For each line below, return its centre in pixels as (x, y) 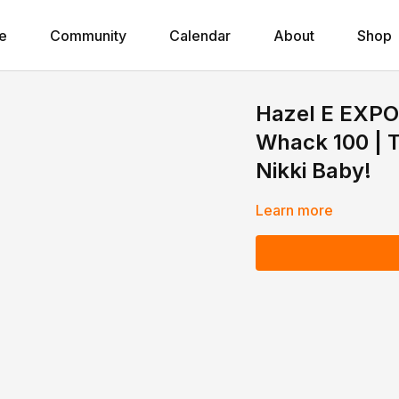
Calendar (199, 36)
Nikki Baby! (314, 171)
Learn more (295, 210)
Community (88, 36)
